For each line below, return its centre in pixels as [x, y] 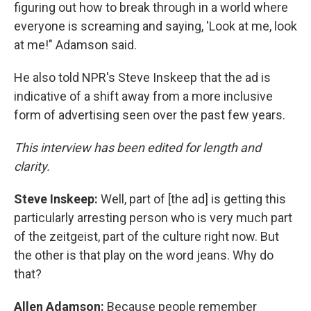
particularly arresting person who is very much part [153, 217]
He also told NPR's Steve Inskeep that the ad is [142, 77]
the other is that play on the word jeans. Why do [144, 255]
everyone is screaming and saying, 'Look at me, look [155, 26]
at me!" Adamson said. [75, 44]
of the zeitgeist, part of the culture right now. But [146, 236]
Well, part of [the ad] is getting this [193, 199]
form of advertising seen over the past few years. [150, 115]
